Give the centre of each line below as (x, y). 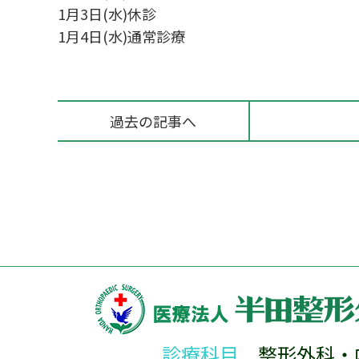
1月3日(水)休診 (107, 14)
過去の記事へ (153, 121)
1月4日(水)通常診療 (121, 36)
